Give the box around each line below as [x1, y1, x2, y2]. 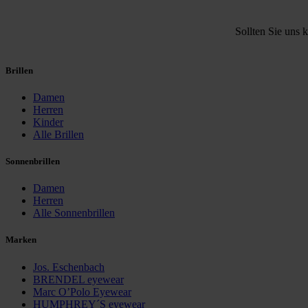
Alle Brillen [33, 128, 84, 140]
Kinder [33, 115, 63, 128]
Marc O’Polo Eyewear [33, 285, 131, 298]
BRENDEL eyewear [33, 273, 124, 285]
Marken [5, 234, 36, 245]
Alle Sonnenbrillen [33, 207, 115, 219]
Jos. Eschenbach [33, 261, 104, 273]
